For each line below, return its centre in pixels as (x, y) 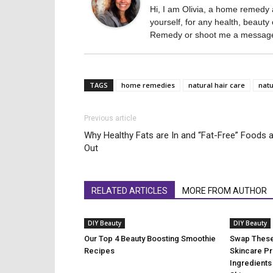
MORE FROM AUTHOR (225, 191)
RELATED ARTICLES (129, 191)
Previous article (110, 118)
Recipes (99, 251)
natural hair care (217, 85)
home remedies (148, 85)
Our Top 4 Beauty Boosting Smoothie (150, 239)
